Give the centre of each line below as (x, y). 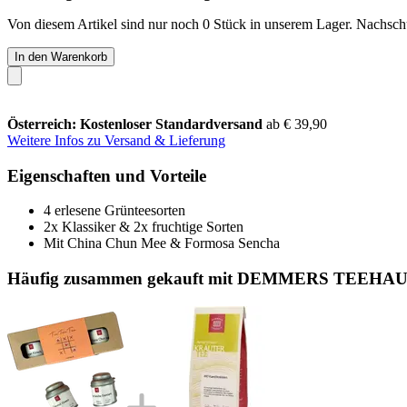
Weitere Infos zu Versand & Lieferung (116, 140)
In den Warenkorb (61, 56)
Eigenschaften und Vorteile (107, 175)
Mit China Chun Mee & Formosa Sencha (162, 243)
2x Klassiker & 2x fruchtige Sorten (144, 227)
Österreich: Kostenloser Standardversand (137, 124)
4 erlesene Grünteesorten (114, 211)
